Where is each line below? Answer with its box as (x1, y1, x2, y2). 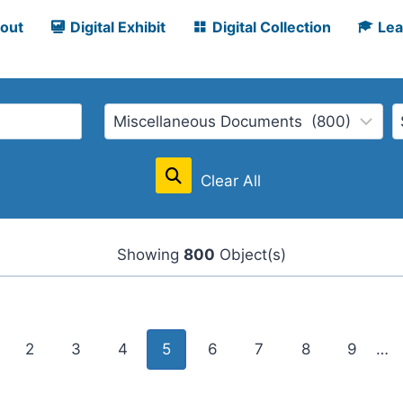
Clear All (201, 172, 262, 190)
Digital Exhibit (70, 18, 166, 36)
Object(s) (215, 246, 286, 264)
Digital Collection (212, 18, 331, 36)
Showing (117, 246, 184, 264)
